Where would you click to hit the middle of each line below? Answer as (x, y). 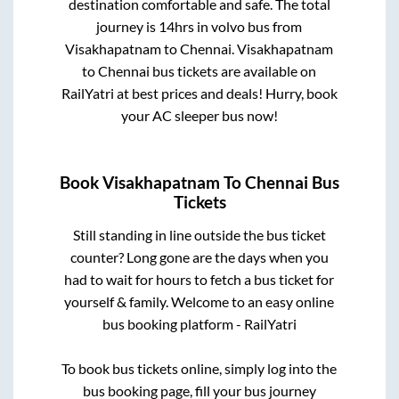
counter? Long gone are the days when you (199, 257)
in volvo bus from (250, 26)
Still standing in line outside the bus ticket (199, 235)
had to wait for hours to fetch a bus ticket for (199, 280)
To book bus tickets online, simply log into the (199, 369)
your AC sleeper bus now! (199, 115)
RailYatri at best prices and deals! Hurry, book (199, 93)
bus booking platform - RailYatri (199, 324)
